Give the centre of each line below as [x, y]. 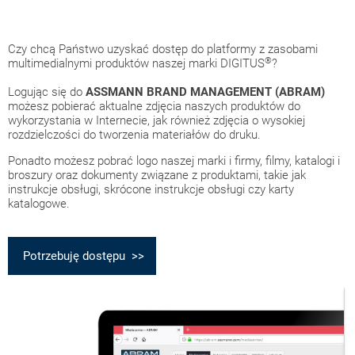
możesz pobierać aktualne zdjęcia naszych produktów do [154, 106]
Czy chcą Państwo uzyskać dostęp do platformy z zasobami [163, 49]
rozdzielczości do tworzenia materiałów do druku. [134, 135]
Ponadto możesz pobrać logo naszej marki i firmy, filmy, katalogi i [174, 161]
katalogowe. [39, 204]
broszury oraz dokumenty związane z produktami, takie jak [157, 175]
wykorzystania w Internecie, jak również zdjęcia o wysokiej [157, 120]
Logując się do [47, 92]
